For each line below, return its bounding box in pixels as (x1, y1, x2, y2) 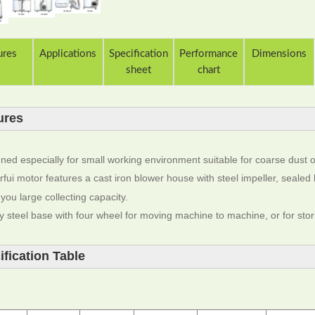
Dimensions (251, 48, 307, 59)
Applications (39, 48, 96, 59)
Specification (108, 48, 168, 59)
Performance (179, 48, 238, 59)
